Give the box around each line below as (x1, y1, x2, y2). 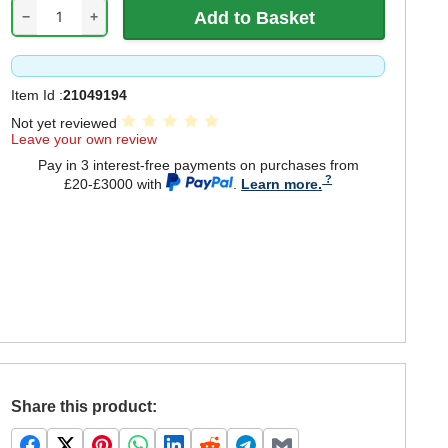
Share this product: (11, 397, 158, 415)
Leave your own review (11, 131, 158, 147)
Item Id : (11, 87, 64, 103)
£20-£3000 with (64, 175, 167, 192)
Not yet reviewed (11, 115, 122, 131)
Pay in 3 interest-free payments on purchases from (37, 157, 359, 173)
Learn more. (241, 175, 323, 192)
